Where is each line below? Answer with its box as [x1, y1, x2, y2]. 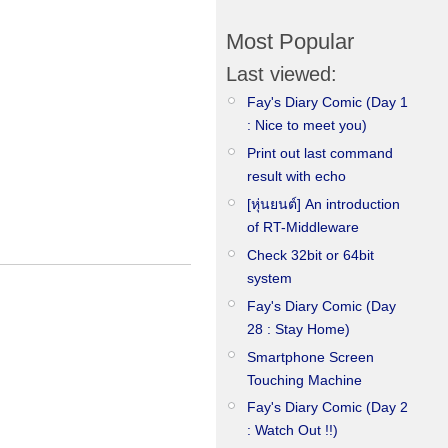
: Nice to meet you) [247, 117, 367, 134]
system [247, 269, 292, 286]
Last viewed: [226, 63, 337, 86]
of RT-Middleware [247, 218, 359, 235]
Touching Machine [247, 371, 362, 388]
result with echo [247, 167, 346, 184]
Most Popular [226, 29, 354, 55]
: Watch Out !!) [247, 422, 338, 439]
